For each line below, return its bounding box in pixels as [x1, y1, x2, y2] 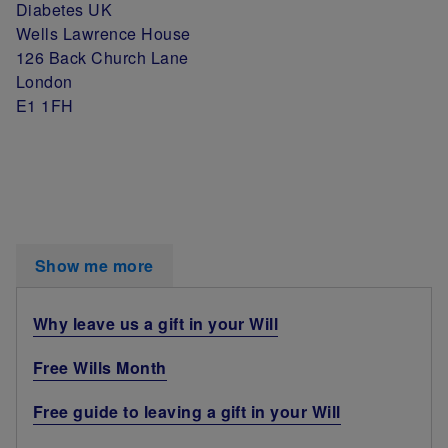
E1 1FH [16, 93, 74, 117]
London [16, 69, 73, 93]
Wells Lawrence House [16, 21, 191, 45]
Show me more [35, 253, 154, 277]
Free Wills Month [33, 355, 167, 379]
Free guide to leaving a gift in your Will [33, 399, 341, 423]
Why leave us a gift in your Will [33, 311, 279, 335]
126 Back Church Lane [16, 45, 189, 69]
